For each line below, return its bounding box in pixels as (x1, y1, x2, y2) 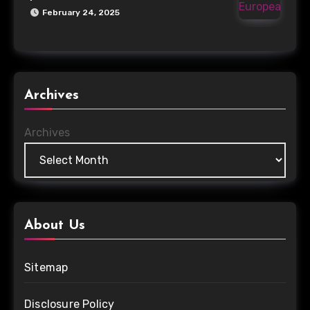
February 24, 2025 (42, 8, 120, 18)
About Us (24, 219, 85, 233)
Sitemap (24, 261, 69, 275)
